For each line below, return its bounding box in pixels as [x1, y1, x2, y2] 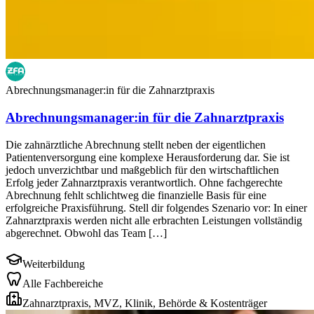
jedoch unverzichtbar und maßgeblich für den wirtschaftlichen [6, 163, 279, 176]
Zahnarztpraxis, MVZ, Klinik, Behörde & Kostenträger [22, 296, 267, 309]
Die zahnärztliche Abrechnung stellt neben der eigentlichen [6, 138, 266, 151]
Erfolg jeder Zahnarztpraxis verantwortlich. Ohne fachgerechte [6, 176, 282, 189]
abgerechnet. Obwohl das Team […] [6, 226, 167, 239]
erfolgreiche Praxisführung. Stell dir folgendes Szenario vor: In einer [6, 201, 307, 214]
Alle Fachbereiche [22, 277, 103, 289]
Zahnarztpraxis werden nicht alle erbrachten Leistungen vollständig [6, 214, 302, 226]
